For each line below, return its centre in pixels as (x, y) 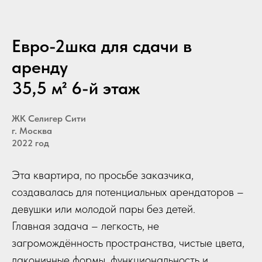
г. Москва (32, 131)
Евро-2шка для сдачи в (102, 46)
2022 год (30, 143)
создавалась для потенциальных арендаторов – (128, 192)
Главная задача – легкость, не (85, 226)
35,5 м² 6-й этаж (76, 88)
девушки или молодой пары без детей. (104, 209)
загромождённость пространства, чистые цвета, (128, 243)
